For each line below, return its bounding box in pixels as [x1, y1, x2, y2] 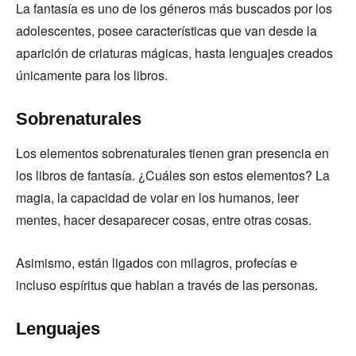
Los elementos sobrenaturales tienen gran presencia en [16, 144, 329, 162]
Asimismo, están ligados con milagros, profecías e [16, 253, 297, 272]
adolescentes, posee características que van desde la [16, 21, 317, 40]
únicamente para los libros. [16, 66, 171, 84]
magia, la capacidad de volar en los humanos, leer [16, 188, 299, 207]
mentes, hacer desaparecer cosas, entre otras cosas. [16, 211, 315, 229]
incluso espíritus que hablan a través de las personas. [16, 276, 321, 294]
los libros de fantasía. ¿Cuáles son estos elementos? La [16, 166, 330, 184]
